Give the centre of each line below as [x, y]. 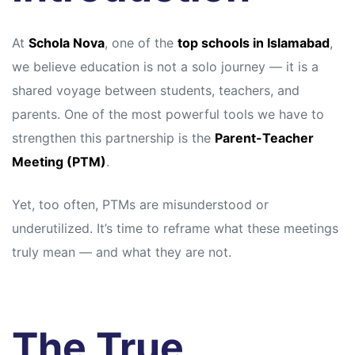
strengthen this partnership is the [113, 138]
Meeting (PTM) [59, 162]
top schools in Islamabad [254, 43]
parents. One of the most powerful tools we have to [168, 115]
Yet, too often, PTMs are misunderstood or [140, 205]
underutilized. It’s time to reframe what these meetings [175, 229]
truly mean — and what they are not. [122, 252]
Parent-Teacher [264, 138]
